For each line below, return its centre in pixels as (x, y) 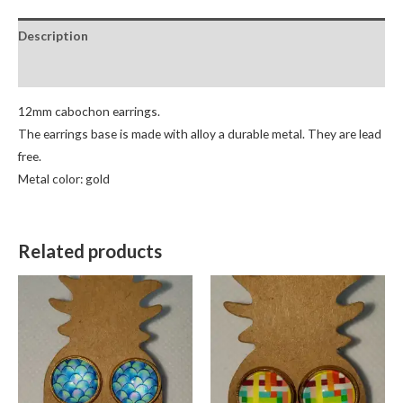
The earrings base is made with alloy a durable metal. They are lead (200, 134)
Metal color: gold (64, 179)
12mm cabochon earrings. (89, 111)
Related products (90, 251)
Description (53, 35)
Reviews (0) (51, 70)
